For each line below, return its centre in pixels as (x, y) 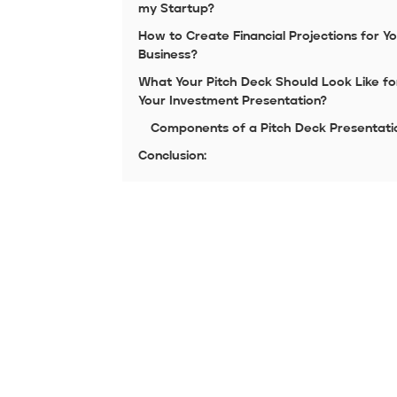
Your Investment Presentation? (232, 101)
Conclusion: (172, 156)
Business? (167, 55)
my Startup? (176, 9)
